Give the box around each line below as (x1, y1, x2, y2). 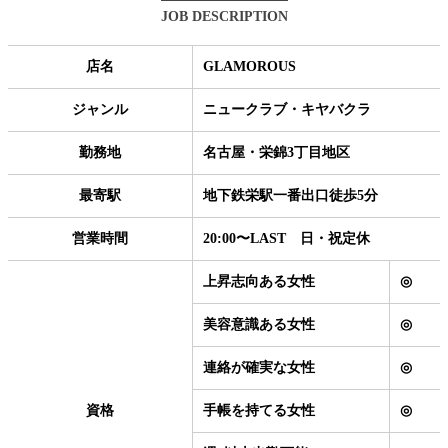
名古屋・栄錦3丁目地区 (203, 144, 350, 160)
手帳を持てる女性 (203, 402, 315, 418)
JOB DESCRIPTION (160, 8, 288, 24)
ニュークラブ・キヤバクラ (203, 101, 371, 117)
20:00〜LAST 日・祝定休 (203, 230, 370, 246)
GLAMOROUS (203, 58, 296, 74)
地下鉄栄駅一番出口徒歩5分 (203, 187, 378, 203)
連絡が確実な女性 (203, 359, 315, 375)
